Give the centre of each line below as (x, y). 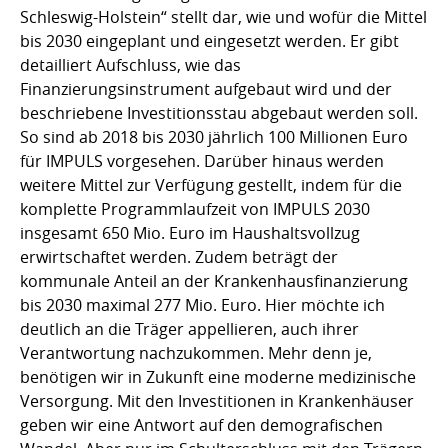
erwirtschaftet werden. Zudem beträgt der (179, 256)
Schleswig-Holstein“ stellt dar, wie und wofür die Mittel (223, 16)
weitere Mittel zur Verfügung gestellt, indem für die (211, 184)
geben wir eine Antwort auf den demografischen (201, 424)
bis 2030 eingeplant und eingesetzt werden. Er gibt (209, 40)
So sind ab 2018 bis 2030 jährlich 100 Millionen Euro (214, 136)
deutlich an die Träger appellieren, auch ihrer (189, 328)
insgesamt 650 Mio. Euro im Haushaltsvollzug (190, 232)
